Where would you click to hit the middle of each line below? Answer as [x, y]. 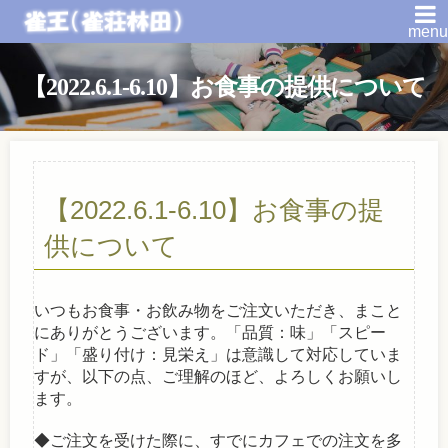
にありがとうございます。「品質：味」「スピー [210, 333]
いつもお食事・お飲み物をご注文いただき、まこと [218, 311]
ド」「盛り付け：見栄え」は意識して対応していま [218, 355]
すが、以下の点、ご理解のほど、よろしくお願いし [218, 377]
